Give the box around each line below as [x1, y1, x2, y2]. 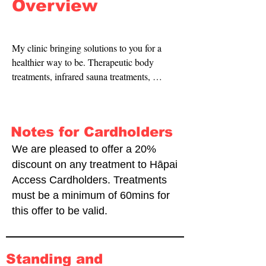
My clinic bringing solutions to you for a [12, 42, 161, 54]
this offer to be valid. [12, 205, 107, 217]
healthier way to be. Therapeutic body [12, 56, 154, 68]
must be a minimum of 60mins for [12, 189, 170, 201]
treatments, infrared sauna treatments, [12, 70, 150, 83]
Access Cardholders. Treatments [12, 174, 167, 186]
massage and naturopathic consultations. [12, 84, 161, 97]
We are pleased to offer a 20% [12, 143, 156, 155]
